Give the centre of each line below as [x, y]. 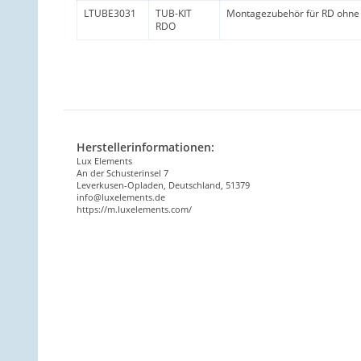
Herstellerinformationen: [145, 147]
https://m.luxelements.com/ [134, 209]
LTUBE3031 [110, 13]
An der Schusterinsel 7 [124, 172]
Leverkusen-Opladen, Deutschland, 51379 [163, 185]
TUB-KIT [174, 13]
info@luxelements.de [121, 197]
